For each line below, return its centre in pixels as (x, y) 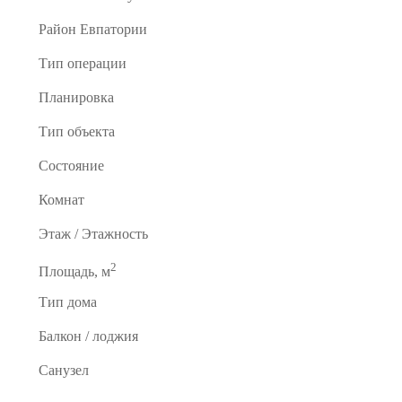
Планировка (76, 97)
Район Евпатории (93, 29)
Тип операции (83, 63)
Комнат (61, 199)
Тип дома (68, 301)
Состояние (71, 165)
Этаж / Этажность (93, 233)
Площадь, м (74, 272)
